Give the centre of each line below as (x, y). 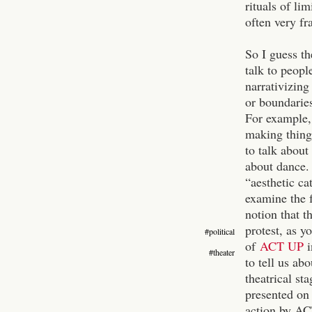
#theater (222, 252)
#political (220, 231)
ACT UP (282, 245)
